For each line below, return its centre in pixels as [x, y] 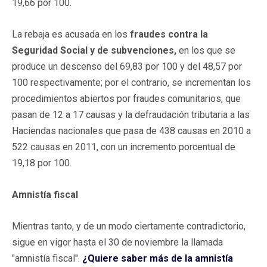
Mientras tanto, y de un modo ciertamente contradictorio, [129, 226]
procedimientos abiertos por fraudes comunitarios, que [126, 98]
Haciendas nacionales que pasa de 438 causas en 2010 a [131, 131]
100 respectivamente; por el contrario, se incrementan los [131, 82]
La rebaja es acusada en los [71, 34]
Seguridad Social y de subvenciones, [94, 50]
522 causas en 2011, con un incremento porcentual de [124, 147]
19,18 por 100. [42, 163]
